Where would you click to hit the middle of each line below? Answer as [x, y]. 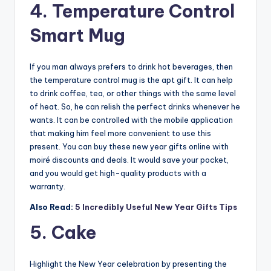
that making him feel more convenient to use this [120, 133]
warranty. [47, 187]
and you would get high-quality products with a [118, 173]
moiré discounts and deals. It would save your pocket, [129, 160]
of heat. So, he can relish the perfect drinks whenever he [135, 107]
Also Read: [51, 207]
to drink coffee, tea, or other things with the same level [133, 93]
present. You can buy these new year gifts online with [129, 147]
